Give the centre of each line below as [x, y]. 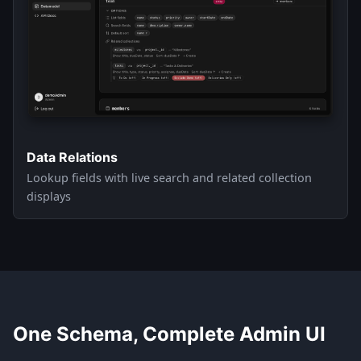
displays [49, 197]
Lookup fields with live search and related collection [169, 178]
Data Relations [72, 158]
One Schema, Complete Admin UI [169, 334]
